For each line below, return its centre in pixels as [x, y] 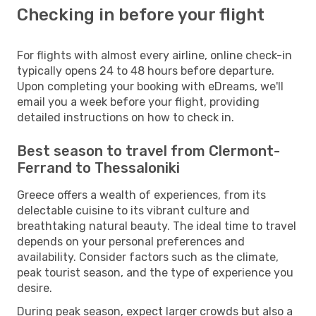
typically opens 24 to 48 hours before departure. [146, 71]
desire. [35, 288]
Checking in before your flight [141, 14]
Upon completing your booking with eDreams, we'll [150, 86]
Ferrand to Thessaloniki [98, 168]
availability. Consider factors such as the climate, [148, 257]
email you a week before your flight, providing [138, 102]
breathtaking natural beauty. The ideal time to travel [157, 226]
